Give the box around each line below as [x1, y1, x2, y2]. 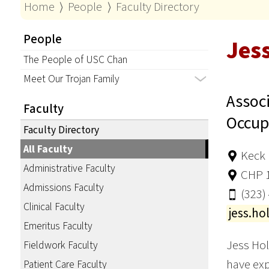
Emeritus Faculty [23, 219, 92, 234]
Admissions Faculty [23, 180, 104, 196]
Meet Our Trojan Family [23, 71, 119, 86]
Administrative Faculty [23, 161, 115, 177]
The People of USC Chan [23, 52, 127, 67]
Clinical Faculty [23, 199, 85, 215]
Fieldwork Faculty [23, 238, 98, 253]
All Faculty [23, 142, 73, 157]
